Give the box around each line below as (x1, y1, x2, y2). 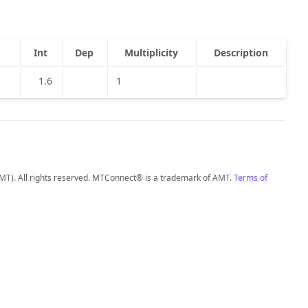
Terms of (234, 172, 267, 184)
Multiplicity (124, 46, 178, 59)
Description (213, 46, 268, 59)
